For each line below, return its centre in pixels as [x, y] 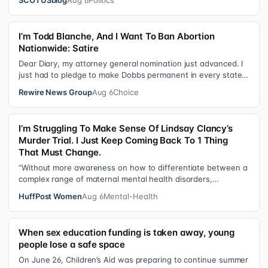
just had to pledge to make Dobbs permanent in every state [130, 74]
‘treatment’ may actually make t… [80, 190]
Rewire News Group [55, 92]
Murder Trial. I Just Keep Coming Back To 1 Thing [124, 140]
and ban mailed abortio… [65, 86]
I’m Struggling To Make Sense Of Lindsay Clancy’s [126, 128]
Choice [126, 92]
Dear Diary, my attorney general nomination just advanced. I [131, 63]
